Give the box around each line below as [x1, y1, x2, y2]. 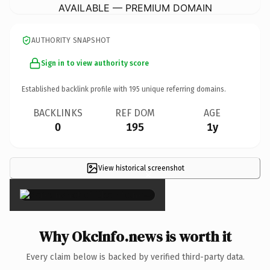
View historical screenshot [98, 163, 184, 172]
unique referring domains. [140, 84, 226, 93]
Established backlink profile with [22, 84, 129, 93]
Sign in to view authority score [41, 58, 149, 67]
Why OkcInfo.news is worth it [39, 226, 231, 246]
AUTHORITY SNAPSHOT [31, 36, 111, 45]
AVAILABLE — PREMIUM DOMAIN [58, 1, 212, 14]
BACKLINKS [33, 107, 83, 119]
